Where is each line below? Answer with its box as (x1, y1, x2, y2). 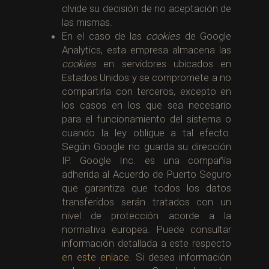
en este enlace (62, 251, 129, 264)
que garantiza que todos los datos (62, 182, 231, 195)
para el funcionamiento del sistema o (62, 113, 231, 125)
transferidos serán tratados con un (62, 196, 231, 208)
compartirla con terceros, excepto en (62, 85, 231, 98)
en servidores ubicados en (96, 58, 231, 70)
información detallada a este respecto (62, 237, 231, 250)
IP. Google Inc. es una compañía (62, 154, 231, 167)
